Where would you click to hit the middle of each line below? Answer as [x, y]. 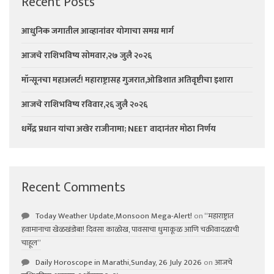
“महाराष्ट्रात [219, 216]
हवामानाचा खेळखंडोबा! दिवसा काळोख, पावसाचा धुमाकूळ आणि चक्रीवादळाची [130, 229]
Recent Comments [73, 187]
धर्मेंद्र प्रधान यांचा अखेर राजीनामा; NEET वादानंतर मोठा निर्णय [119, 128]
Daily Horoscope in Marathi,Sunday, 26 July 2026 [119, 262]
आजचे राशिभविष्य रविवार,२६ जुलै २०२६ [84, 104]
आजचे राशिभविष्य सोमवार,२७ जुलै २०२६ [87, 55]
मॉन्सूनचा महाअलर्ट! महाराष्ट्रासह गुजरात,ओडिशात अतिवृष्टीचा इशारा [127, 80]
